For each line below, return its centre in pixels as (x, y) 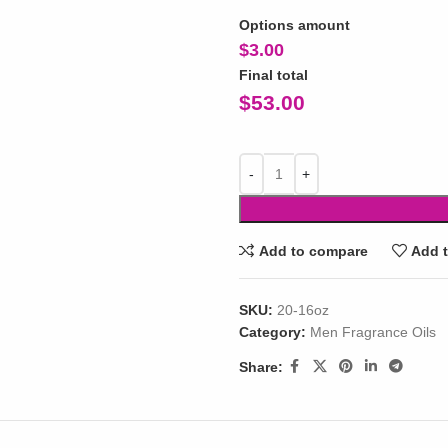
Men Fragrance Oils (372, 332)
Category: (272, 332)
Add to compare (313, 250)
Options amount (294, 25)
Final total (273, 75)
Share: (260, 366)
